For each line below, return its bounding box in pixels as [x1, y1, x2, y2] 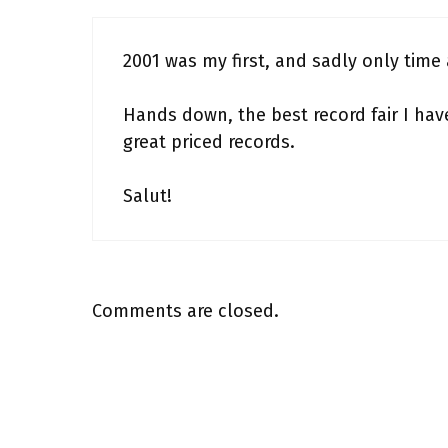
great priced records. [123, 131, 295, 153]
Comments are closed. [92, 300, 279, 322]
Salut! [123, 185, 172, 207]
